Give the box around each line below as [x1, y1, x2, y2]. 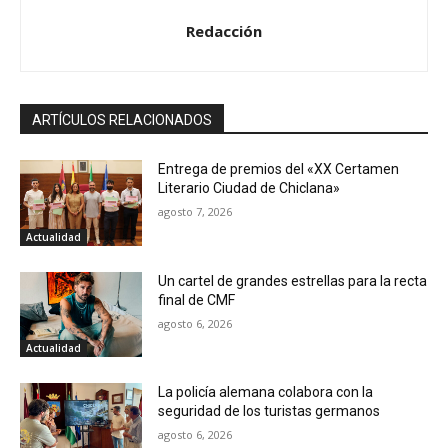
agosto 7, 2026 [158, 204, 233, 220]
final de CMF [158, 291, 236, 308]
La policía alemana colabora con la [158, 384, 374, 401]
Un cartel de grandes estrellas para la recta [158, 272, 428, 289]
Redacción [186, 21, 262, 42]
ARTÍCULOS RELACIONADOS [32, 112, 212, 129]
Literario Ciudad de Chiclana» [158, 180, 341, 197]
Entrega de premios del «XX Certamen [158, 161, 400, 178]
